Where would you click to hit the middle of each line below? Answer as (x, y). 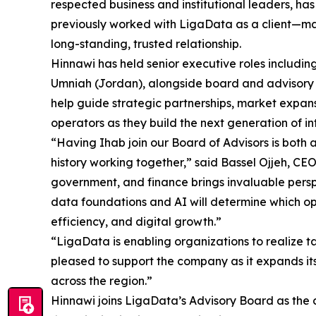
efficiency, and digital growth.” (136, 222)
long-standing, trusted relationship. (146, 44)
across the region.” (102, 281)
